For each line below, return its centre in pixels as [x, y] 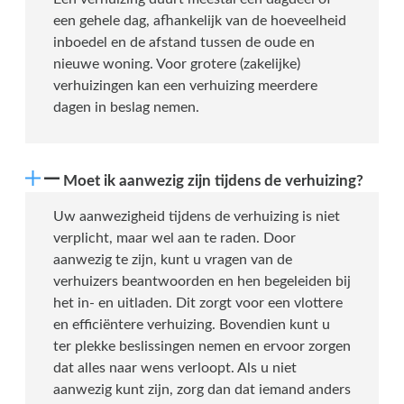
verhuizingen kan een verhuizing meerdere [185, 86]
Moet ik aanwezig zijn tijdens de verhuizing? [213, 181]
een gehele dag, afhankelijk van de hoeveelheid [200, 21]
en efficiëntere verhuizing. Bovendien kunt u [192, 325]
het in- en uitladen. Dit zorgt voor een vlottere [198, 303]
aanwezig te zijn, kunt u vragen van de [173, 260]
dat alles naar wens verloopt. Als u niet [175, 368]
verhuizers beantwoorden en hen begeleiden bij [202, 282]
